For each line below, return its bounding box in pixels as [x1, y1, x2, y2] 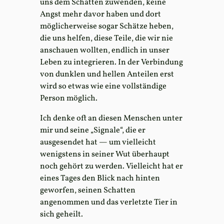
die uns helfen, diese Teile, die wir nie [40, 32, 173, 44]
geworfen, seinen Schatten [40, 184, 135, 196]
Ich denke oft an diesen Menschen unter [40, 112, 182, 124]
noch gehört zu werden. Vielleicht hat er [40, 160, 183, 172]
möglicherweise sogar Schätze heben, [40, 20, 173, 32]
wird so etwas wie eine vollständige [40, 80, 166, 92]
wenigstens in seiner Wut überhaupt [40, 148, 169, 160]
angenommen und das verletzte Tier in [40, 196, 177, 208]
